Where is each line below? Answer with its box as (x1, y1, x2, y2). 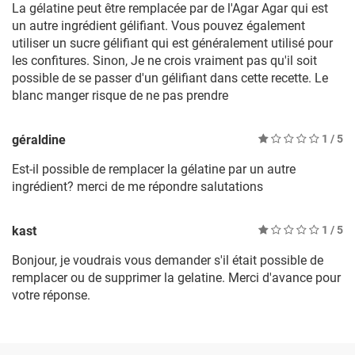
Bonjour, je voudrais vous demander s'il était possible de (12, 253, 323, 269)
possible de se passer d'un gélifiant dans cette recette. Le (12, 71, 328, 86)
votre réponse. (12, 288, 90, 303)
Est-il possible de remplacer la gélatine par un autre (12, 162, 296, 177)
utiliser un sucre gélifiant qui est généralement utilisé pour (12, 36, 333, 52)
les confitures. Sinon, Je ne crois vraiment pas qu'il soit (12, 53, 317, 69)
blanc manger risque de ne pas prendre (12, 88, 228, 104)
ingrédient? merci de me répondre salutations (12, 179, 263, 195)
